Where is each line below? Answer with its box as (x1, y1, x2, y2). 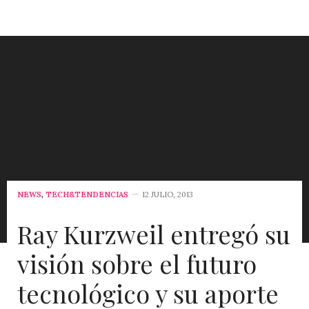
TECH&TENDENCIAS (46, 189, 128, 199)
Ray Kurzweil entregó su (17, 217, 290, 250)
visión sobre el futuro (17, 246, 257, 280)
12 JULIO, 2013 (142, 189, 193, 199)
